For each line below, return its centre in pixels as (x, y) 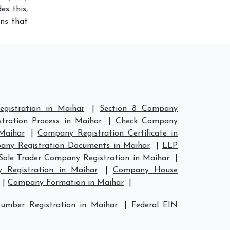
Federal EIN (155, 205)
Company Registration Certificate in (108, 133)
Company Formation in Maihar (66, 183)
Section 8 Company (139, 109)
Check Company (147, 121)
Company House (145, 170)
